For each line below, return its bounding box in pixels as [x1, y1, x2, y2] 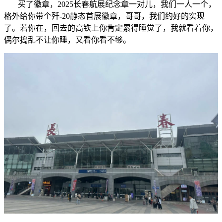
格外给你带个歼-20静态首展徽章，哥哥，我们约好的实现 [4, 11, 205, 20]
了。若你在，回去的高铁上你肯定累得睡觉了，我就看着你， [4, 23, 218, 32]
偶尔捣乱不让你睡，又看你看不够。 [4, 35, 131, 44]
